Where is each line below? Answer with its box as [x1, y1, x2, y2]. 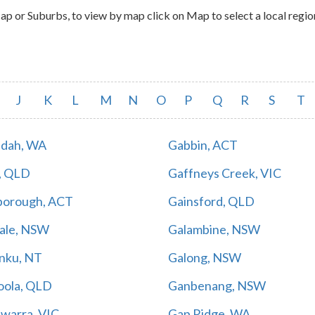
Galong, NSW [168, 249, 241, 265]
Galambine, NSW [168, 221, 260, 237]
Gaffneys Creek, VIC [168, 165, 281, 181]
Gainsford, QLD [168, 193, 255, 209]
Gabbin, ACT [168, 136, 238, 153]
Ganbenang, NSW [168, 277, 266, 293]
